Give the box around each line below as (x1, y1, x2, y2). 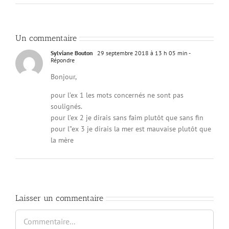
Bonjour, (51, 72, 77, 81)
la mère (51, 135, 74, 145)
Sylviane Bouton (51, 49, 93, 57)
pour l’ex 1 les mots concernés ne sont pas (51, 90, 184, 100)
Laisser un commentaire (15, 193, 103, 203)
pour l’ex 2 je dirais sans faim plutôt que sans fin (51, 112, 203, 122)
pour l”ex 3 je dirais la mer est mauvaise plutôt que (51, 124, 211, 133)
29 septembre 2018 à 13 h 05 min (96, 49, 188, 57)
